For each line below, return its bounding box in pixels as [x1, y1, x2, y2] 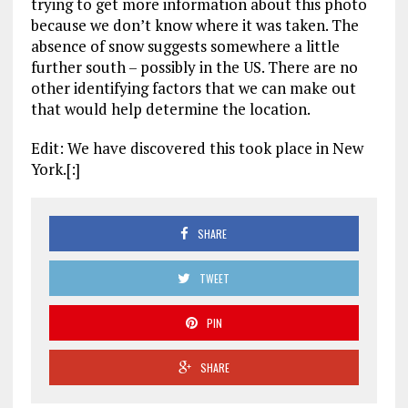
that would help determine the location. [30, 98, 311, 120]
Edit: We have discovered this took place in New [30, 138, 363, 159]
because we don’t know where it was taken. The [30, 15, 359, 36]
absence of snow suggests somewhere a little [30, 36, 340, 57]
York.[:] [30, 158, 80, 180]
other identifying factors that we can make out [30, 77, 356, 99]
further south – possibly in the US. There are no [30, 56, 358, 78]
